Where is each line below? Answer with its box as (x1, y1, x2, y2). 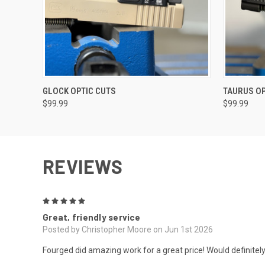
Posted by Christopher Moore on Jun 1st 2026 (43, 225, 213, 235)
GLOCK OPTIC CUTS (43, 86, 116, 97)
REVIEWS (43, 155, 122, 178)
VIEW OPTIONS (102, 82, 151, 92)
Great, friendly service (43, 212, 140, 223)
